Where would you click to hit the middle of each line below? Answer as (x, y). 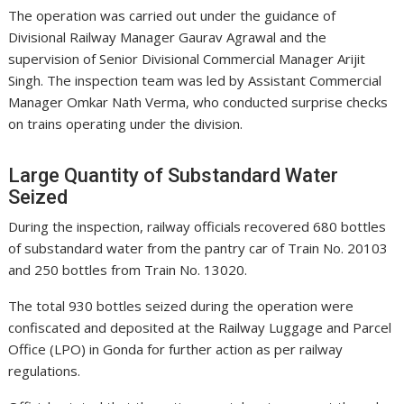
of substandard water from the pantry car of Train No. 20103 (198, 248)
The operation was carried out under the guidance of (172, 16)
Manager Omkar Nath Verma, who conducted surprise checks (198, 102)
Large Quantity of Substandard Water (174, 176)
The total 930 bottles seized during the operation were (181, 306)
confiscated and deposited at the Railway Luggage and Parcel (200, 328)
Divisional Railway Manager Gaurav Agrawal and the (168, 37)
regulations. (45, 371)
